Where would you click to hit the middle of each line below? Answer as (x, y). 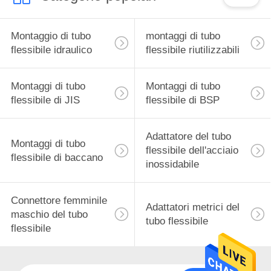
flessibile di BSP (182, 100)
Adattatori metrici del (192, 207)
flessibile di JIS (45, 100)
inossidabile (172, 165)
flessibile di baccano (57, 157)
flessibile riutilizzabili (192, 50)
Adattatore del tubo (188, 137)
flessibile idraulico (51, 50)
